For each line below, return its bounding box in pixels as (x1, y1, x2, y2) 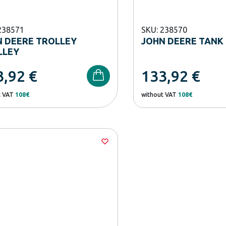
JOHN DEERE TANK (141, 35, 223, 46)
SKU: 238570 (141, 25, 187, 34)
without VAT (141, 91, 178, 98)
